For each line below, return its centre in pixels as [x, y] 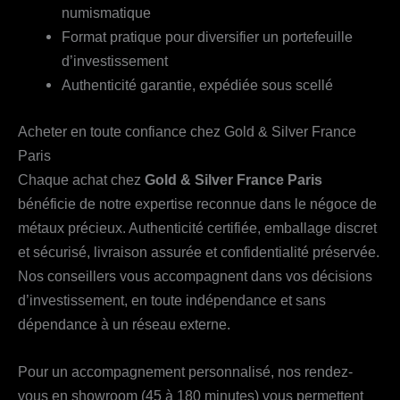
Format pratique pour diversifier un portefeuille [208, 37]
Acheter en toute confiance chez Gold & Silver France [187, 131]
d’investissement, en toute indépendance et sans [172, 300]
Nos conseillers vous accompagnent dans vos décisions [195, 275]
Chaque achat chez [81, 179]
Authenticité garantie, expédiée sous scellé [198, 85]
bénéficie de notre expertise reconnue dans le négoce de [197, 203]
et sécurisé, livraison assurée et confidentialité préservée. [199, 251]
